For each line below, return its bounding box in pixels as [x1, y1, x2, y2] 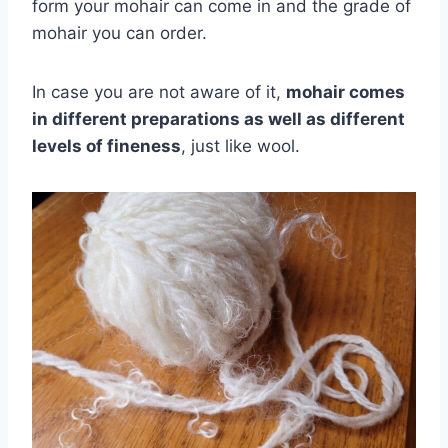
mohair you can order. [32, 23, 207, 44]
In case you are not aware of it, [32, 82, 286, 103]
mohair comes [286, 82, 405, 103]
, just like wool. [181, 136, 300, 157]
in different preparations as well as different [32, 109, 405, 130]
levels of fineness [32, 136, 181, 157]
